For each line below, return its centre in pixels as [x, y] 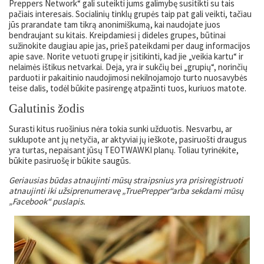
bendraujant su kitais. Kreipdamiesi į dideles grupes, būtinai [117, 35]
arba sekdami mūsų [208, 191]
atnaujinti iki [32, 191]
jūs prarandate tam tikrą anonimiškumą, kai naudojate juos [115, 24]
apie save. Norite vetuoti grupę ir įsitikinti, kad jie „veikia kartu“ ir [126, 56]
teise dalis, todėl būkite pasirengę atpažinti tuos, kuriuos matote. [128, 88]
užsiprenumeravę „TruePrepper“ [115, 191]
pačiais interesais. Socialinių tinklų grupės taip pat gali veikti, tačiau [130, 14]
